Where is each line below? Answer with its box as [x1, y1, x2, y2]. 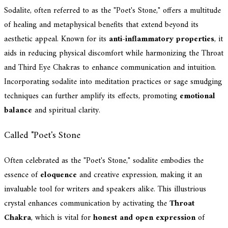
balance [4, 103, 32, 118]
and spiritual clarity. [32, 103, 100, 118]
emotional [180, 89, 215, 104]
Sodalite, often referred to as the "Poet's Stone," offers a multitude [4, 4, 221, 18]
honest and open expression [93, 210, 195, 225]
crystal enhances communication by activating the [4, 196, 169, 211]
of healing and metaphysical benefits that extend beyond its [4, 18, 198, 33]
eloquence [40, 167, 77, 182]
